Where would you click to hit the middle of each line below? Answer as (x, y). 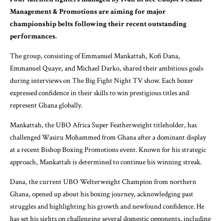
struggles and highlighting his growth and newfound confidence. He (107, 207)
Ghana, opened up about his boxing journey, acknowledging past (102, 194)
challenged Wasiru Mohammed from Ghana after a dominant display (108, 138)
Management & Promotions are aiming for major (88, 12)
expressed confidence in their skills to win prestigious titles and (99, 93)
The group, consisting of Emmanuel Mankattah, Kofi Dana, (95, 56)
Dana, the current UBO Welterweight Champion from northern (103, 182)
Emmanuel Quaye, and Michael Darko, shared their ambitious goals (107, 69)
